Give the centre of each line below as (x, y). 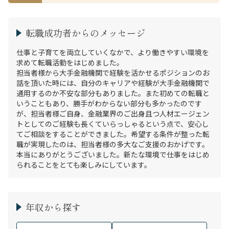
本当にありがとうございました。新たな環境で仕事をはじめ (113, 154)
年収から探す (53, 207)
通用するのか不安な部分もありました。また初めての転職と (113, 93)
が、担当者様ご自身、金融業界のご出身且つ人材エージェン (113, 113)
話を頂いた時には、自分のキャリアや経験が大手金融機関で (113, 83)
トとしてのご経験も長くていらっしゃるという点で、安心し (113, 124)
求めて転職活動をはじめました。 (70, 62)
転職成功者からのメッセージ (85, 33)
